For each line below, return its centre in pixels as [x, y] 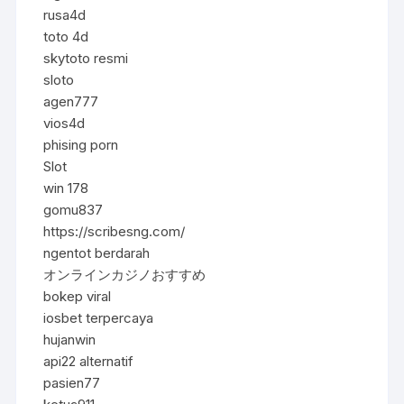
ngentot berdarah [97, 252]
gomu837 [73, 209]
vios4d [64, 123]
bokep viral [78, 296]
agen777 [71, 101]
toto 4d [66, 36]
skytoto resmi [86, 58]
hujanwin [70, 339]
